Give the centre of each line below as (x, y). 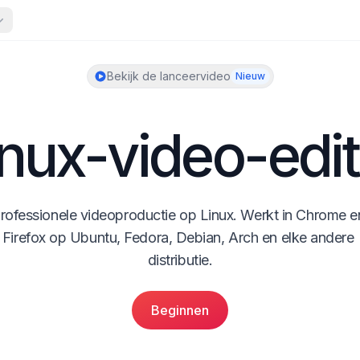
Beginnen (180, 310)
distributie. (180, 260)
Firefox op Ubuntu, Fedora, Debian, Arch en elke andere (178, 237)
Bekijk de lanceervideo (168, 76)
